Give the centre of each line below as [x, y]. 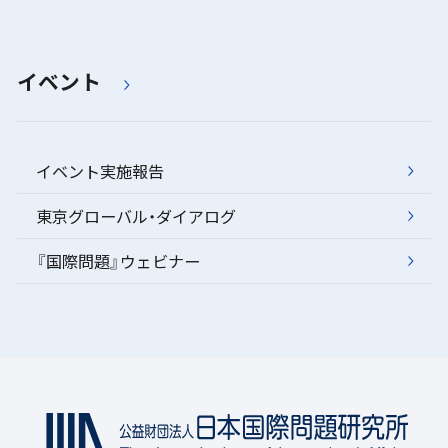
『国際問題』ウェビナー [117, 260]
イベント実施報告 [99, 170]
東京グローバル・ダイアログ [135, 215]
